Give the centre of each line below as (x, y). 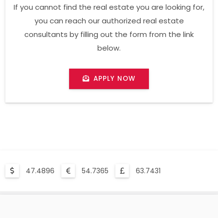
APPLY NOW (114, 79)
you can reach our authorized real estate (109, 21)
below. (109, 48)
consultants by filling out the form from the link (109, 35)
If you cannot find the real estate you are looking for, (109, 7)
